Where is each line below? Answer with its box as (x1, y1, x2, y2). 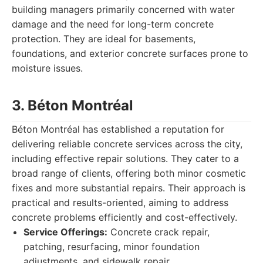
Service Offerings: (23, 226, 107, 238)
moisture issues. (12, 62, 83, 74)
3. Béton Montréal (12, 97, 133, 114)
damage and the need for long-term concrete (12, 18, 214, 30)
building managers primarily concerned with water (12, 4, 235, 15)
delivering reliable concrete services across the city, (12, 138, 242, 150)
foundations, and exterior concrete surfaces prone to (12, 48, 248, 59)
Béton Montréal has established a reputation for (12, 123, 224, 135)
